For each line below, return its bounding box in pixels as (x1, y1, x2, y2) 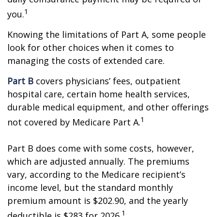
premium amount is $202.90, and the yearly (7, 195, 188, 206)
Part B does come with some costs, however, (7, 142, 194, 154)
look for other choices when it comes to (7, 42, 174, 53)
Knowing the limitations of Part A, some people (7, 29, 206, 40)
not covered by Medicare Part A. (7, 116, 140, 128)
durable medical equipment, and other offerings (7, 101, 209, 113)
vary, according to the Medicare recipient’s (7, 169, 186, 180)
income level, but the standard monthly (7, 182, 173, 193)
